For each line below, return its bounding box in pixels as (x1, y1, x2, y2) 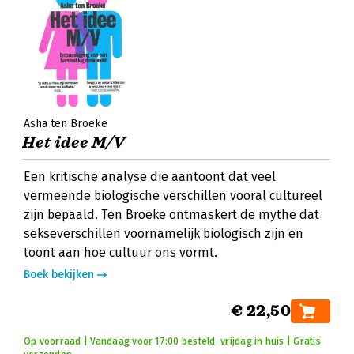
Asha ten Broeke (24, 117, 107, 130)
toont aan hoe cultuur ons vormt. (24, 245, 217, 260)
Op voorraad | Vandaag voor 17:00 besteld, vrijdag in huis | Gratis (24, 336, 321, 347)
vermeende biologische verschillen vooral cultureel (24, 188, 322, 203)
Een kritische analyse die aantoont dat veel (24, 169, 276, 184)
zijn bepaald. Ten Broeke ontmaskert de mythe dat (24, 207, 319, 222)
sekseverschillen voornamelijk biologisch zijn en (24, 226, 303, 241)
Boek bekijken (24, 268, 94, 281)
